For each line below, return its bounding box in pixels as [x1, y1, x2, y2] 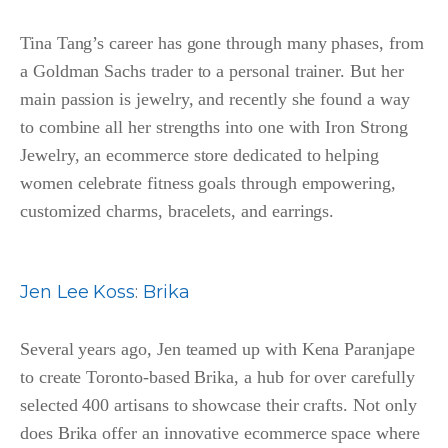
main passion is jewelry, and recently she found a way [20, 89, 410, 110]
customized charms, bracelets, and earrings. [20, 201, 335, 222]
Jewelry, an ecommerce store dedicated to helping [20, 145, 379, 166]
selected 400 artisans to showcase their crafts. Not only [20, 395, 417, 416]
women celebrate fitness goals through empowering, [20, 173, 396, 194]
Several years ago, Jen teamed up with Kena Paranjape [20, 339, 415, 360]
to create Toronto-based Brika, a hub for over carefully [20, 367, 415, 388]
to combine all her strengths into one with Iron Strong [20, 117, 408, 138]
